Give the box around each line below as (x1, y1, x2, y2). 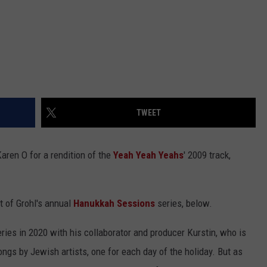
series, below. (155, 197, 212, 210)
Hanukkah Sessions (73, 197, 155, 210)
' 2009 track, (184, 149, 231, 162)
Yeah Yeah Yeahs (113, 149, 184, 162)
